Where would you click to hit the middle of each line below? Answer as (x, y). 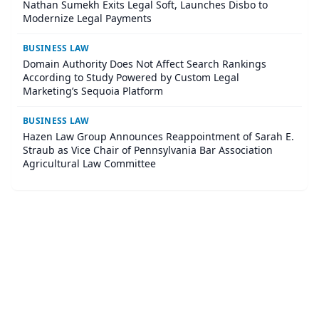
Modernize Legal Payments (87, 19)
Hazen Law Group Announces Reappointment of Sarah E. (158, 137)
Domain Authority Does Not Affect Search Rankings (145, 64)
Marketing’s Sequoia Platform (93, 91)
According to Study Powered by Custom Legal (131, 78)
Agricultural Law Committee (89, 164)
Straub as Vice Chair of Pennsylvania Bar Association (148, 150)
